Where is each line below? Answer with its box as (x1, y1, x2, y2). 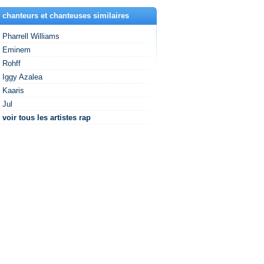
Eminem (2, 45, 31, 54)
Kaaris (2, 86, 24, 95)
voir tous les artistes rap (2, 113, 91, 122)
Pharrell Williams (2, 32, 60, 41)
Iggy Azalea (2, 72, 42, 81)
